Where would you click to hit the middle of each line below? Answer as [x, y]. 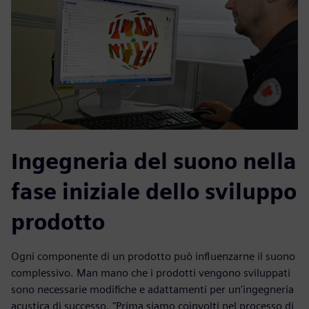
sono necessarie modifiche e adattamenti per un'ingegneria [152, 290]
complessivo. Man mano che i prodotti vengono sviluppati [151, 273]
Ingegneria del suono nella [154, 161]
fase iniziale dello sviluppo [154, 192]
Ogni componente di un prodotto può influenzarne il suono [153, 257]
